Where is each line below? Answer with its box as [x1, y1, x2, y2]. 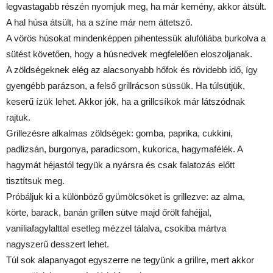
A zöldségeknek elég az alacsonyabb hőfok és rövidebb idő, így [6, 64, 258, 75]
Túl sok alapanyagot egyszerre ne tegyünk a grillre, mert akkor [6, 254, 254, 265]
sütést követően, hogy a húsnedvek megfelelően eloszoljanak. [6, 48, 252, 59]
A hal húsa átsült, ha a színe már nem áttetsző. [6, 16, 193, 27]
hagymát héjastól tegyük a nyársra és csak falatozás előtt [6, 159, 235, 170]
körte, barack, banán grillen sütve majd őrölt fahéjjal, [6, 207, 211, 218]
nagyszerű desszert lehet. [6, 238, 109, 249]
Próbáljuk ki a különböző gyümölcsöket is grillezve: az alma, [6, 191, 245, 202]
